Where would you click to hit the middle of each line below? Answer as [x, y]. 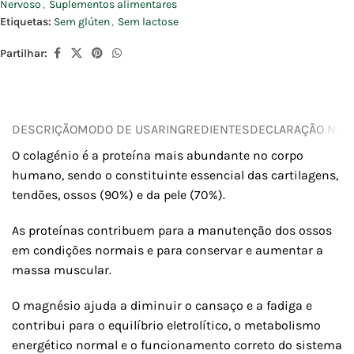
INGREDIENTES [208, 129]
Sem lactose [148, 22]
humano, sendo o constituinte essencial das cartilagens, [175, 175]
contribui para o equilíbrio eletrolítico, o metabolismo [166, 326]
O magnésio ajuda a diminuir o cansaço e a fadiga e [162, 306]
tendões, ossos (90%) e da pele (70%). [119, 195]
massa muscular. [62, 270]
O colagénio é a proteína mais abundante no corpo [158, 156]
